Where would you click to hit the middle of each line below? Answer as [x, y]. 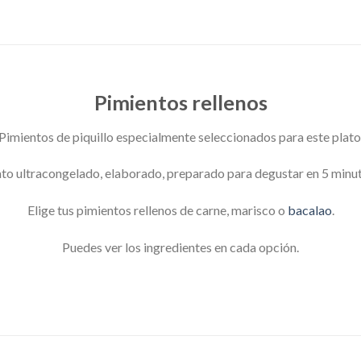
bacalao [309, 210]
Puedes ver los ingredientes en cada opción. [180, 247]
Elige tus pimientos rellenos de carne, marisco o [157, 210]
